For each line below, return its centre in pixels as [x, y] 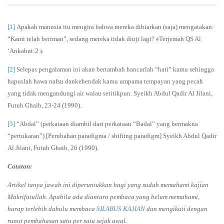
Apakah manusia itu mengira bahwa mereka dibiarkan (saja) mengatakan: [114, 27]
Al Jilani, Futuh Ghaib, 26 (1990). [53, 148]
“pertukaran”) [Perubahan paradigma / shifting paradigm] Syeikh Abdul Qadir [112, 136]
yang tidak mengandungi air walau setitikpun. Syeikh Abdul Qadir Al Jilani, [110, 93]
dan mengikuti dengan [176, 209]
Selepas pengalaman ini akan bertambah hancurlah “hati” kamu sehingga [114, 69]
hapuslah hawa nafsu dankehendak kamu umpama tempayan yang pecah [105, 81]
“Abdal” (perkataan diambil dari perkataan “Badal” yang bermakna [106, 124]
